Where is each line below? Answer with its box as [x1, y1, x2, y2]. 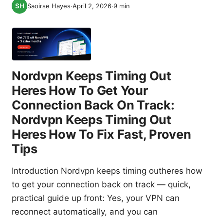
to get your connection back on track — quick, [12, 180, 191, 190]
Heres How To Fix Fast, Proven [12, 127, 191, 142]
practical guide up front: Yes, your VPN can [12, 193, 180, 203]
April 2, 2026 [73, 2, 111, 10]
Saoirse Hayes [27, 2, 71, 10]
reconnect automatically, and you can [12, 207, 158, 217]
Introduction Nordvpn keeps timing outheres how [12, 166, 202, 176]
